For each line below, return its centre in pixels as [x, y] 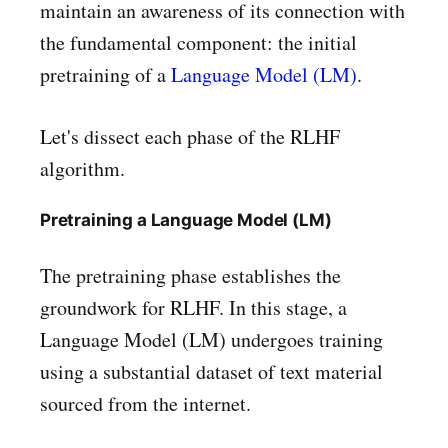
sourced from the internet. [145, 403]
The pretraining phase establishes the [190, 275]
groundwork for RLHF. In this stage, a [193, 307]
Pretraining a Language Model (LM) [186, 219]
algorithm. [82, 169]
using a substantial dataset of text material [211, 371]
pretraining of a [105, 75]
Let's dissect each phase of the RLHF [190, 137]
